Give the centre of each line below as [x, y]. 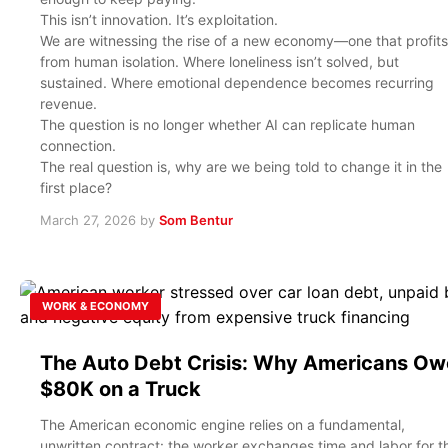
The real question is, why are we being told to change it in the [241, 166]
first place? [76, 187]
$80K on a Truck [120, 388]
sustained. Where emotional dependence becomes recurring [237, 82]
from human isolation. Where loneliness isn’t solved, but [219, 61]
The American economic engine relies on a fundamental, [222, 424]
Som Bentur [196, 219]
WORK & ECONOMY [95, 305]
